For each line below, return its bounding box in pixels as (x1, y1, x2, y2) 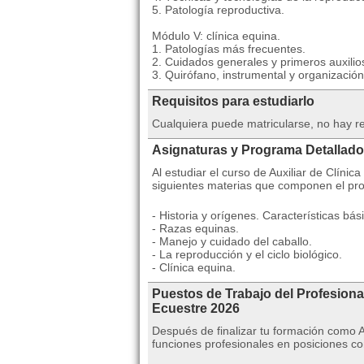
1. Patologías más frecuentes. (152, 42, 305, 55)
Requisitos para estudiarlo (152, 94, 314, 108)
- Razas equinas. (152, 222, 239, 235)
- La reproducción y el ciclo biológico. (152, 248, 342, 261)
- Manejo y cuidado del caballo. (152, 235, 312, 248)
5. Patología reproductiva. (152, 3, 284, 16)
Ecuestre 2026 (152, 301, 240, 315)
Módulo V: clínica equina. (152, 29, 280, 42)
